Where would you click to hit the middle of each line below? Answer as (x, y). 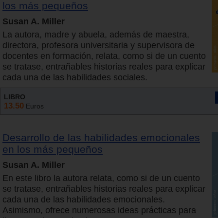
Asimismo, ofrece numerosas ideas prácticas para (99, 210)
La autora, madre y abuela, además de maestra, (96, 35)
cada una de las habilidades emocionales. (84, 200)
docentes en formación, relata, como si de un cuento (104, 56)
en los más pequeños (53, 149)
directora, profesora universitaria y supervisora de (99, 45)
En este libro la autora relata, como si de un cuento (101, 178)
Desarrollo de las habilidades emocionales (101, 138)
